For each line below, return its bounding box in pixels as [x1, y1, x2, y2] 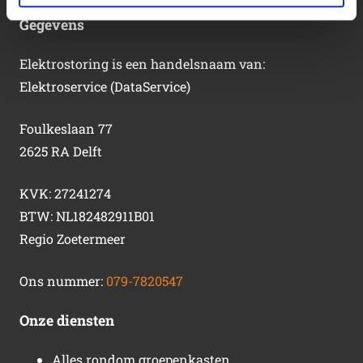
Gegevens [19, 15, 84, 34]
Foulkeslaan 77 [19, 119, 113, 137]
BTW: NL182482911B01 [19, 207, 155, 224]
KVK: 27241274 [19, 184, 111, 202]
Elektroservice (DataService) [19, 77, 190, 95]
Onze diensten [19, 310, 114, 330]
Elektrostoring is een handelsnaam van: [19, 54, 265, 72]
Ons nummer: [19, 271, 106, 289]
